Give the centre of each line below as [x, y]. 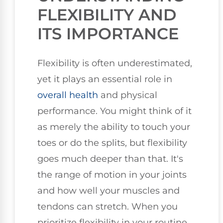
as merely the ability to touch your [114, 127]
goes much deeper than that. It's [110, 159]
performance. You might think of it [114, 111]
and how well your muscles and [109, 191]
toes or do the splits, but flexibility [112, 143]
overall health [68, 95]
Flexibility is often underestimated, [115, 63]
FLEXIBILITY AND [107, 15]
